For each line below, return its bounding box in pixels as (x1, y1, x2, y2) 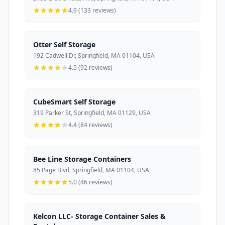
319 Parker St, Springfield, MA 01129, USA (33, 108, 151, 117)
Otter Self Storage (33, 39, 95, 49)
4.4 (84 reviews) (68, 120, 113, 129)
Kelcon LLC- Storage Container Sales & (33, 211, 166, 221)
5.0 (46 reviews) (68, 177, 113, 186)
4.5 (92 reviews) (68, 63, 113, 72)
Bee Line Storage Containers (33, 154, 131, 164)
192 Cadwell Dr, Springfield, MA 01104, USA (33, 51, 155, 60)
